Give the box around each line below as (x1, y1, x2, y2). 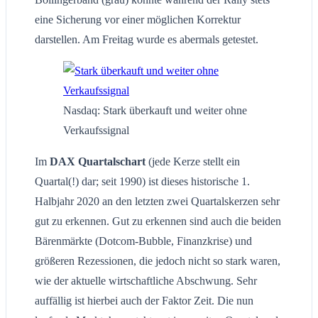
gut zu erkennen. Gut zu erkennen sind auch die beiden (35, 215, 281, 228)
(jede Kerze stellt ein (146, 155, 240, 168)
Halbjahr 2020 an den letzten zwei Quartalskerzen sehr (35, 195, 280, 208)
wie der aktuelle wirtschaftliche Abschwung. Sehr (35, 275, 257, 287)
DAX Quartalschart (50, 155, 146, 168)
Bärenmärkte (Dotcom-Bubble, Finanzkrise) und (35, 235, 252, 248)
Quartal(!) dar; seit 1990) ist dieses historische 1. (35, 175, 250, 188)
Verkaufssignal (63, 124, 129, 137)
